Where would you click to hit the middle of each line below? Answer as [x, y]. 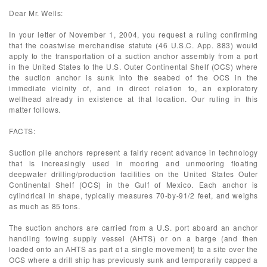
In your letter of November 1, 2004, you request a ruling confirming [133, 34]
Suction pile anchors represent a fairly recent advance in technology [133, 152]
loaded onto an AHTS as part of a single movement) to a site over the [133, 249]
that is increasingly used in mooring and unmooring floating [133, 163]
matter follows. [35, 109]
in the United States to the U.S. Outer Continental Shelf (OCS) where [133, 66]
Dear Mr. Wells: [36, 13]
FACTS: [22, 131]
